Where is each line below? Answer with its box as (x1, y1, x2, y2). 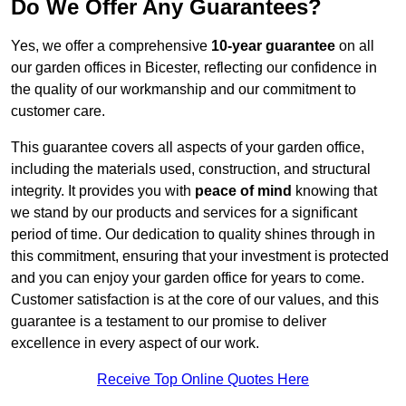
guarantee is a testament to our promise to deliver (11, 314, 326, 330)
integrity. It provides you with (11, 183, 195, 199)
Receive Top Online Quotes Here (97, 372, 309, 388)
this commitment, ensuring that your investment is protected (11, 248, 389, 265)
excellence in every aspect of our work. (11, 335, 259, 352)
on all (335, 38, 374, 54)
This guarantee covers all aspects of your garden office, (11, 140, 364, 156)
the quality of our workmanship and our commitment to (11, 82, 356, 98)
